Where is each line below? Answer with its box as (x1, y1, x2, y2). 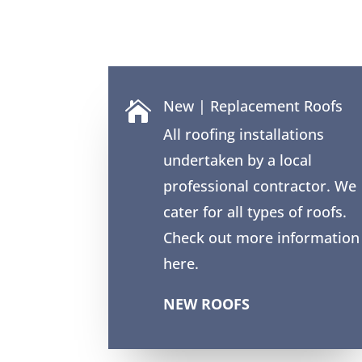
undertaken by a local (162, 149, 312, 170)
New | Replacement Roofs (162, 95, 343, 116)
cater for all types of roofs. (162, 201, 347, 221)
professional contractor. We (162, 175, 356, 196)
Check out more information (162, 227, 360, 247)
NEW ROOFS (162, 293, 250, 314)
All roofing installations (162, 124, 324, 144)
